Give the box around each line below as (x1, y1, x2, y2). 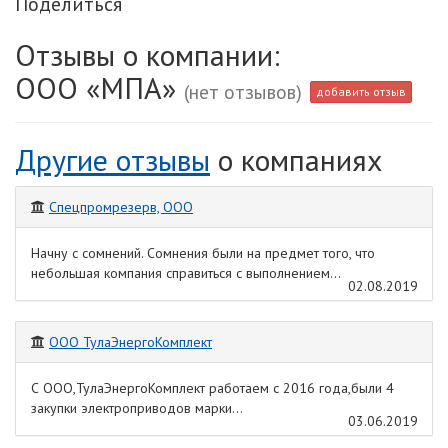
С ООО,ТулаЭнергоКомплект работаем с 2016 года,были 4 (31, 379, 394, 398)
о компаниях (210, 140, 382, 180)
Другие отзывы (15, 140, 210, 180)
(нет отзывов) (184, 79, 302, 105)
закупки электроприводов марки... (31, 399, 243, 418)
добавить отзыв (316, 83, 406, 99)
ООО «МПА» (15, 68, 184, 108)
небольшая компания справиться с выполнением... (31, 264, 341, 283)
